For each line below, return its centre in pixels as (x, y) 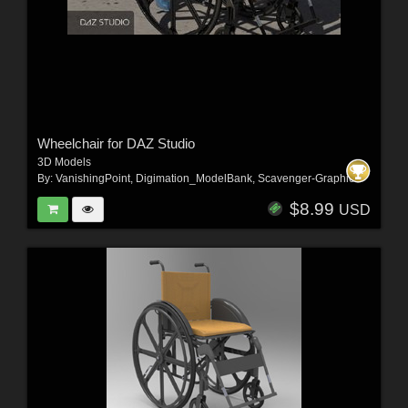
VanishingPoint (92, 179)
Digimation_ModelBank (194, 179)
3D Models (64, 163)
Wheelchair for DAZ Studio (116, 144)
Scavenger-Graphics (308, 179)
